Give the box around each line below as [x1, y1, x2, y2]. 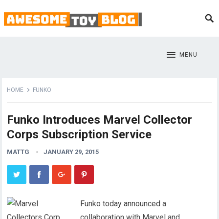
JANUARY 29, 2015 [44, 148, 99, 155]
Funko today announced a [80, 199, 167, 208]
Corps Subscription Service [7, 128, 152, 141]
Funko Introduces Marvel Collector [7, 113, 193, 127]
